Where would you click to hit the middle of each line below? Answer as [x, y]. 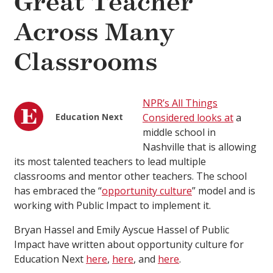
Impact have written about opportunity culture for [129, 245]
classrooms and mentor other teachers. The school [130, 176]
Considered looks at [188, 118]
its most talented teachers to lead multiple [110, 162]
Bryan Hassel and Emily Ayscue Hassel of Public [122, 230]
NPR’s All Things [180, 103]
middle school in [179, 133]
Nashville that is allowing [199, 147]
